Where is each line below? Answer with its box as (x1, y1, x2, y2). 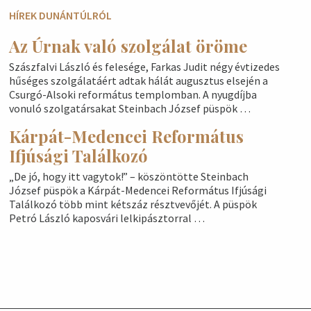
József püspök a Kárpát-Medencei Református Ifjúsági (8, 183, 267, 197)
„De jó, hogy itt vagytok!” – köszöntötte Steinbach (8, 169, 249, 183)
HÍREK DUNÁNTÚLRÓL (8, 8, 112, 22)
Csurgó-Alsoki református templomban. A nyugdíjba (8, 87, 257, 101)
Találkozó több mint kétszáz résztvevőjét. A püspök (8, 197, 257, 211)
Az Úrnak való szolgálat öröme (8, 35, 247, 57)
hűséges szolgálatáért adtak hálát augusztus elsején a (8, 74, 268, 87)
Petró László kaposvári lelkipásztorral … (8, 211, 205, 225)
